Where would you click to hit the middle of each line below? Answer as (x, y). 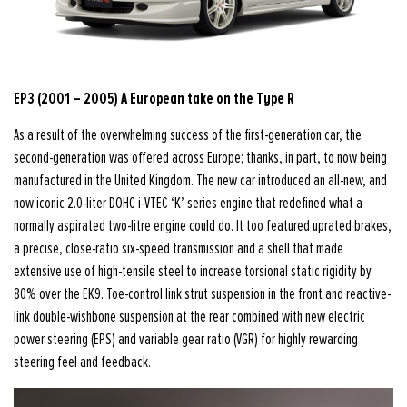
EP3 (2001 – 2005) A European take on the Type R (154, 98)
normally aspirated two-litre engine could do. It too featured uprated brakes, (203, 226)
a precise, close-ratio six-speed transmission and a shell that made (179, 249)
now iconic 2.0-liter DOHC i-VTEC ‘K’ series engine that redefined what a (188, 203)
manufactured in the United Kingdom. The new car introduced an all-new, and (200, 181)
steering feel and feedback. (82, 362)
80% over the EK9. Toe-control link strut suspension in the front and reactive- (202, 294)
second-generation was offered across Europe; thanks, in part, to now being (200, 158)
